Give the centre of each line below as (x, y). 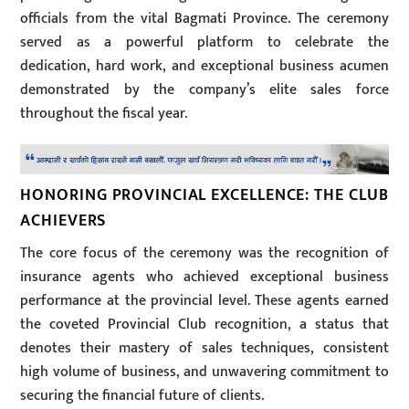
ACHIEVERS (63, 221)
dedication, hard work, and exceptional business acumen (204, 66)
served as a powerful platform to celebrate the (204, 42)
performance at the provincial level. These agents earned (204, 300)
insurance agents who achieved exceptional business (204, 277)
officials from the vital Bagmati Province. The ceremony (204, 18)
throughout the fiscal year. (104, 113)
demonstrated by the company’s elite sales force (204, 89)
